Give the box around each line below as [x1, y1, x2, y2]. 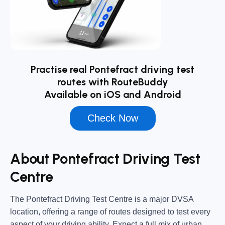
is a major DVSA [133, 195, 193, 204]
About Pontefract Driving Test [10, 150, 200, 167]
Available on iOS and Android [44, 88, 181, 101]
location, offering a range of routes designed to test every [10, 207, 210, 216]
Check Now [87, 113, 138, 124]
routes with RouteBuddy [57, 76, 168, 88]
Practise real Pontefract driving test [31, 63, 194, 76]
